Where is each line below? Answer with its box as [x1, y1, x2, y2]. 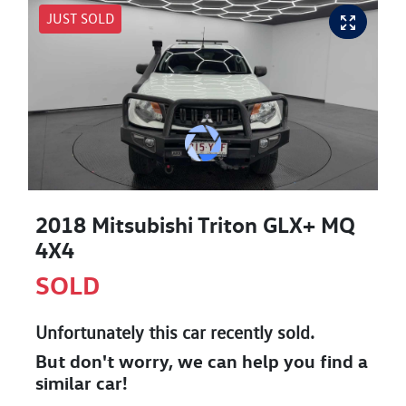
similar [35, 371, 96, 394]
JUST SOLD [46, 9, 114, 27]
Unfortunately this [35, 321, 182, 343]
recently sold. [206, 321, 314, 343]
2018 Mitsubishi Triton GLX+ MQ [35, 210, 355, 238]
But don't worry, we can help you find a [35, 349, 368, 372]
